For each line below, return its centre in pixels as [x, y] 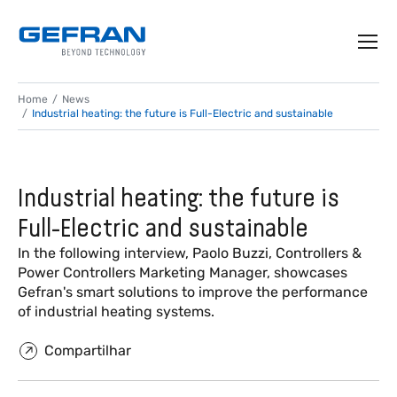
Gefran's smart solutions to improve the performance [193, 292]
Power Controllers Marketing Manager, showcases [183, 272]
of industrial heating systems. [116, 311]
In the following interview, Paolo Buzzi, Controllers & [190, 253]
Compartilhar [88, 350]
